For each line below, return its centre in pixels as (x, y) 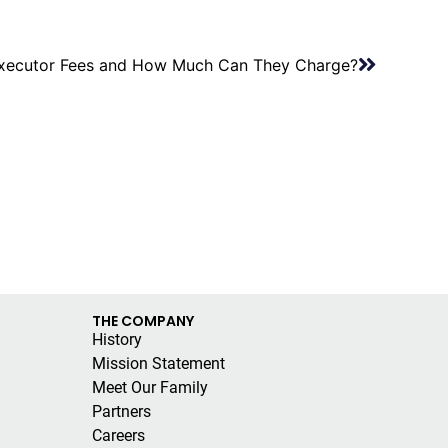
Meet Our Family (149, 387)
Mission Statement (158, 363)
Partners (121, 411)
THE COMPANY (142, 320)
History (116, 339)
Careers (118, 435)
